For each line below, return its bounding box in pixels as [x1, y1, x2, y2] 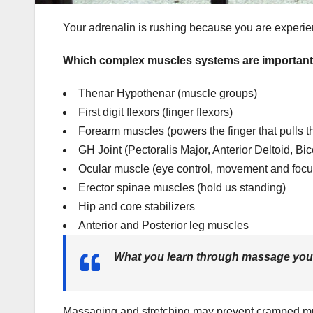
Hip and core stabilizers [78, 200, 195, 212]
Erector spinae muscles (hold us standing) [78, 181, 286, 194]
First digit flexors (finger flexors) [78, 105, 233, 118]
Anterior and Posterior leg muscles [78, 219, 249, 231]
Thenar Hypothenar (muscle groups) [78, 87, 257, 99]
